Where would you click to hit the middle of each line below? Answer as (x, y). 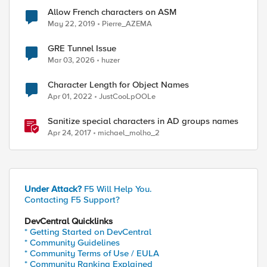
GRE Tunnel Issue (82, 48)
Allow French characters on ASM (112, 12)
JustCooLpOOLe (127, 97)
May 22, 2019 (72, 24)
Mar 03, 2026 (71, 60)
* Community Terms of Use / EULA (92, 253)
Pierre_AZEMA (127, 24)
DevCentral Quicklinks (69, 221)
